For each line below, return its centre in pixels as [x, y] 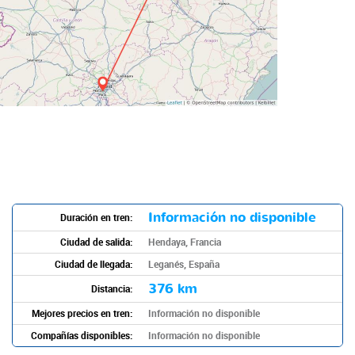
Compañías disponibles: [82, 335]
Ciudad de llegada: [94, 263]
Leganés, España [184, 263]
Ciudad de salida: [96, 241]
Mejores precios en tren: [82, 313]
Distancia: [112, 288]
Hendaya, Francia [185, 241]
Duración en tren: [96, 217]
